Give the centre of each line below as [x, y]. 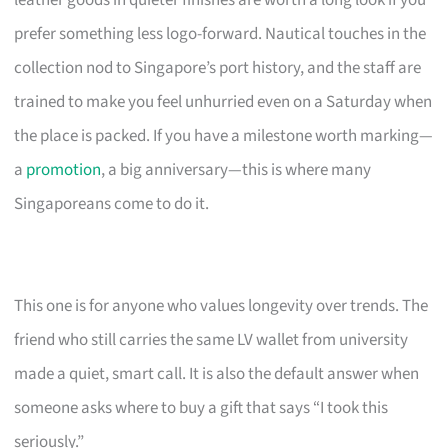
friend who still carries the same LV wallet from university [211, 340]
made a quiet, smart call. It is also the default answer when [217, 374]
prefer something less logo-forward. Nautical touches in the [220, 34]
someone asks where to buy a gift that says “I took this [201, 408]
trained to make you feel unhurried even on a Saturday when [223, 102]
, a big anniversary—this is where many [236, 170]
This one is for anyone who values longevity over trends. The [221, 306]
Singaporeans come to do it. [112, 204]
